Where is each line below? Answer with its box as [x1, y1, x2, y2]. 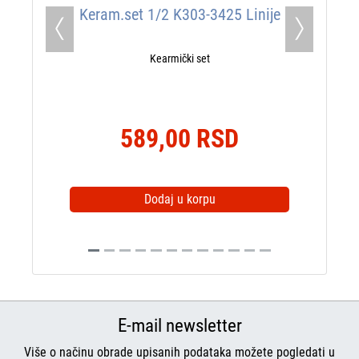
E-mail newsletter [117, 314, 242, 337]
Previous [58, 29, 103, 45]
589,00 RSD [120, 123, 239, 154]
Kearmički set [149, 52, 210, 65]
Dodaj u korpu [143, 192, 216, 207]
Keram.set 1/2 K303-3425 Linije [79, 5, 280, 24]
